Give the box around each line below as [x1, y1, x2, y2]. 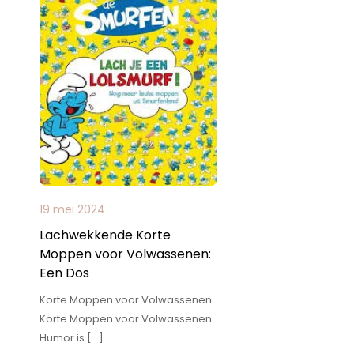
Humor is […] [40, 330, 104, 345]
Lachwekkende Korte [40, 226, 171, 244]
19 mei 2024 [40, 201, 105, 217]
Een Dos [40, 264, 89, 282]
